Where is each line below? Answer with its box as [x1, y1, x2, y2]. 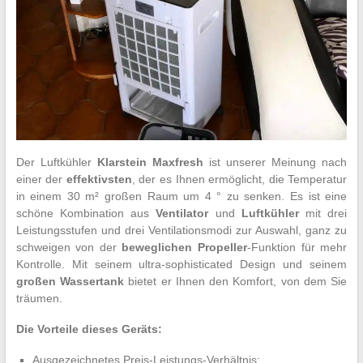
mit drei [298, 206, 348, 220]
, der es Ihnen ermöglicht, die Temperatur [131, 172, 348, 186]
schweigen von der [15, 240, 122, 254]
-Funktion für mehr [247, 240, 348, 254]
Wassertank [60, 274, 125, 288]
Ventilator [156, 206, 209, 220]
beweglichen [122, 240, 193, 254]
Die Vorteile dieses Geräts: [15, 322, 162, 335]
